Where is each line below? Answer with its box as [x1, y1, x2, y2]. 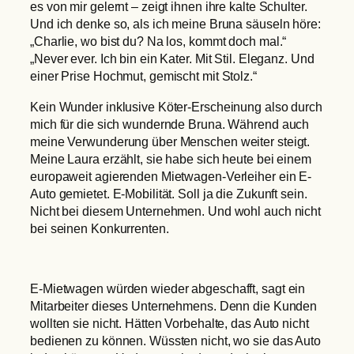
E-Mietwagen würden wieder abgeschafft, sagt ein [30, 281, 306, 296]
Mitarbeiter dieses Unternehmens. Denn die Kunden [30, 299, 318, 314]
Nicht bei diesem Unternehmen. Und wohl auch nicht [30, 203, 322, 218]
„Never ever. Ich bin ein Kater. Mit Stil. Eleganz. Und [30, 51, 314, 66]
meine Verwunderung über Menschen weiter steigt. [30, 134, 311, 149]
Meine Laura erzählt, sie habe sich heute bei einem [30, 151, 311, 166]
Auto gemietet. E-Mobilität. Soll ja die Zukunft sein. [30, 186, 307, 201]
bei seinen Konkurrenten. [30, 220, 169, 235]
